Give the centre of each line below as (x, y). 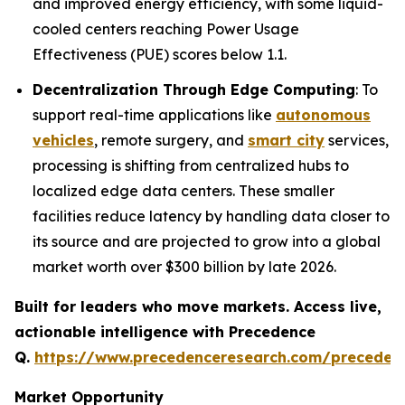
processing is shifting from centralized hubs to (191, 165)
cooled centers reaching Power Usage (166, 29)
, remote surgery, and (171, 140)
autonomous (323, 114)
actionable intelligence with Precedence (165, 331)
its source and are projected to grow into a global (207, 241)
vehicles (63, 140)
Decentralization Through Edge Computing (194, 89)
